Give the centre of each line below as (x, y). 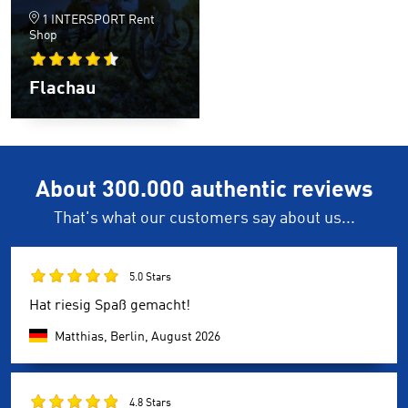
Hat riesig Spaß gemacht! (110, 306)
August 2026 (186, 337)
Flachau (62, 89)
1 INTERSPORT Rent (98, 20)
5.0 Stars (150, 277)
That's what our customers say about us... (204, 218)
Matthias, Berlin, (103, 337)
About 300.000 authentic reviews (204, 190)
